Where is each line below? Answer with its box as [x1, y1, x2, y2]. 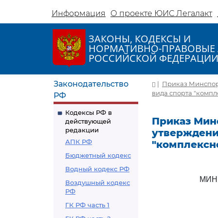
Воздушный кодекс [65, 179, 130, 186]
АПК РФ [65, 138, 92, 145]
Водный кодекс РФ [65, 165, 129, 173]
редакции [65, 126, 99, 134]
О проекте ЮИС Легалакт [110, 9, 212, 18]
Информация [52, 9, 106, 18]
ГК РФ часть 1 [65, 201, 109, 209]
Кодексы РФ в [65, 109, 112, 116]
